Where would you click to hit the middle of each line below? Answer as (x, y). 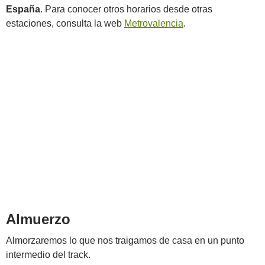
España (23, 9)
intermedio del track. (48, 255)
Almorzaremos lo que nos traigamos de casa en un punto (125, 240)
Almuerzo (38, 219)
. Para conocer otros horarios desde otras (126, 9)
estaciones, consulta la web (65, 23)
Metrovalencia (154, 23)
